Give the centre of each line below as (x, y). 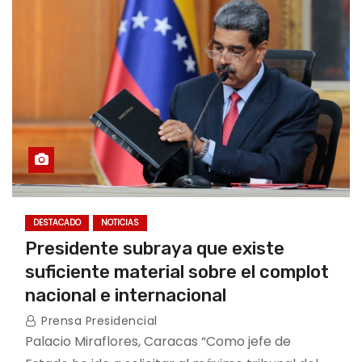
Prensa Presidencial (97, 321)
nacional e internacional (126, 295)
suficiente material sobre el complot (177, 272)
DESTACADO (57, 223)
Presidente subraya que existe (155, 248)
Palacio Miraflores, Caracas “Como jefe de (158, 341)
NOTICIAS (120, 223)
